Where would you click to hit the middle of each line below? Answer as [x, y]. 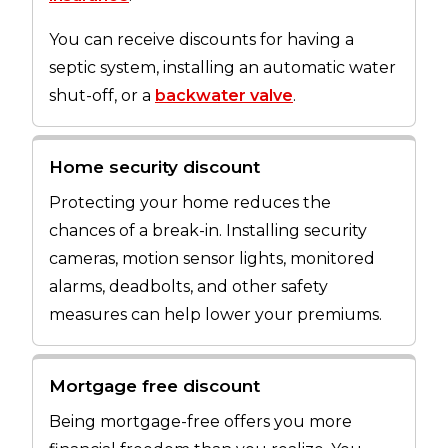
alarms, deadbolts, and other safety [188, 287]
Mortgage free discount [154, 385]
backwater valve [224, 96]
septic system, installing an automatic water [222, 68]
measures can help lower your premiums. [215, 315]
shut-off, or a [102, 96]
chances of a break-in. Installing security [208, 231]
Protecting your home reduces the [190, 203]
